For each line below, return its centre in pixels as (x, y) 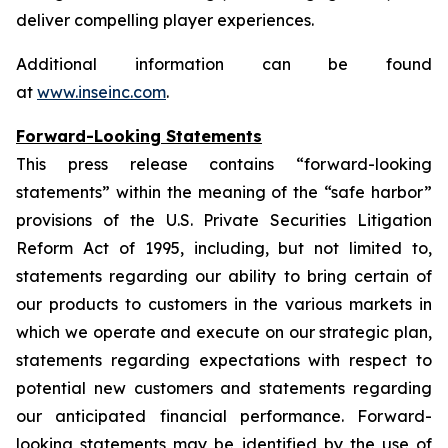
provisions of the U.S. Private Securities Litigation (224, 220)
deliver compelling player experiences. (167, 20)
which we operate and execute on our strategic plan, (224, 332)
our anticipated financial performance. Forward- (224, 416)
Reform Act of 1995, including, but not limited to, (224, 248)
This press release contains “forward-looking (224, 164)
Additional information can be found (224, 64)
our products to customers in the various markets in (224, 304)
